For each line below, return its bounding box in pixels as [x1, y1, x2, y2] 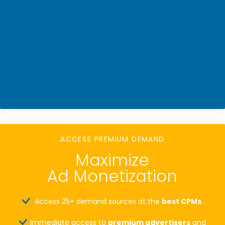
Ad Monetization [47, 164, 177, 187]
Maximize [75, 148, 149, 171]
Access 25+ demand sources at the [35, 196, 162, 206]
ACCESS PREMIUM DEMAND [60, 134, 165, 145]
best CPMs [162, 196, 201, 206]
